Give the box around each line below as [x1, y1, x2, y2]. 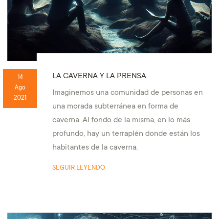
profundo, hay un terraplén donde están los [52, 130, 200, 138]
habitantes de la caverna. [52, 143, 138, 152]
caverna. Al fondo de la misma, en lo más [52, 116, 190, 125]
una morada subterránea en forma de [52, 102, 178, 111]
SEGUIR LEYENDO [52, 164, 105, 172]
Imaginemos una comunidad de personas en [52, 88, 203, 97]
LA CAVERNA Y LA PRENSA [52, 71, 146, 81]
